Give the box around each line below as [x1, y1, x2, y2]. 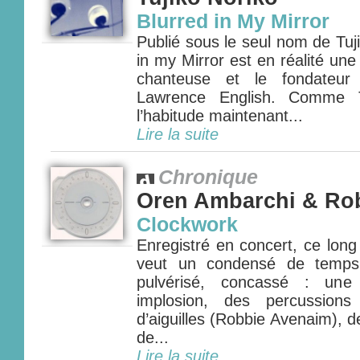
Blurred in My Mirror [137, 10, 329, 32]
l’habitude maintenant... [137, 107, 303, 125]
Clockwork [137, 214, 238, 235]
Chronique [158, 166, 258, 188]
